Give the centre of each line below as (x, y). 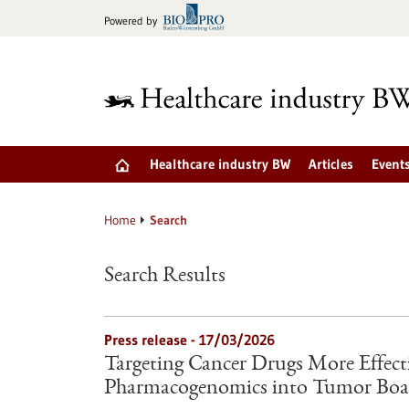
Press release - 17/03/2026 (189, 340)
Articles (331, 164)
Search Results (165, 277)
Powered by (131, 21)
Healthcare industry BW (220, 164)
